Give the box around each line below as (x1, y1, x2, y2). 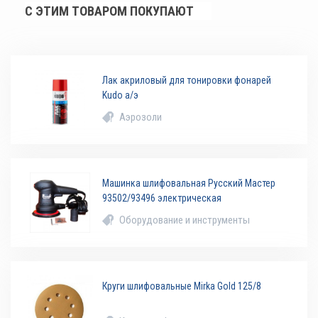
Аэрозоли (119, 111, 163, 124)
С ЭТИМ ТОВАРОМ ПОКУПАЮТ (25, 4, 194, 19)
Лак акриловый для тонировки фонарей (102, 75, 272, 87)
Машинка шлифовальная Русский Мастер (102, 177, 276, 190)
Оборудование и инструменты (119, 214, 251, 227)
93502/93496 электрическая (102, 192, 222, 204)
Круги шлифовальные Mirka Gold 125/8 (102, 280, 262, 292)
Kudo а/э (102, 89, 139, 102)
